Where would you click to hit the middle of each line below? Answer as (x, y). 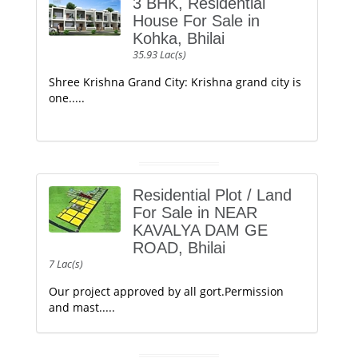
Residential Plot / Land (212, 195)
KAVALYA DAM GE (200, 230)
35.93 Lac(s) (159, 54)
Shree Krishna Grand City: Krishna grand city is (175, 82)
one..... (67, 98)
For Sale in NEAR (195, 213)
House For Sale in (196, 21)
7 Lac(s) (66, 264)
